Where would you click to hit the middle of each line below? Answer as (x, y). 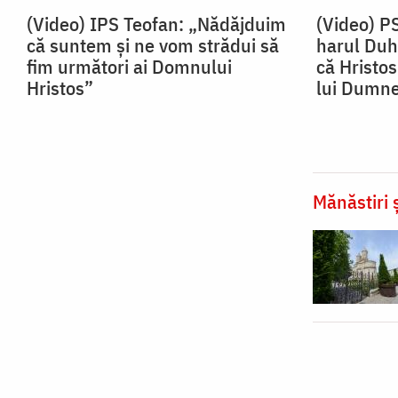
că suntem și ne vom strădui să (153, 45)
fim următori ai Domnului (129, 67)
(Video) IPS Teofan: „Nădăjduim (156, 24)
